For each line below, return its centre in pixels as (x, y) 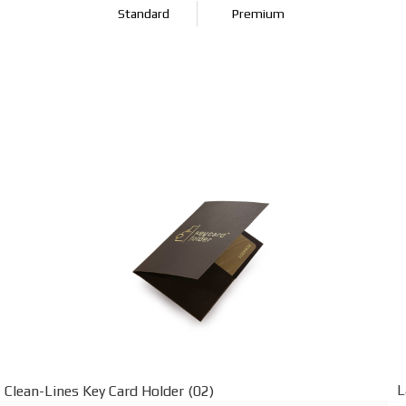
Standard (143, 13)
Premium (258, 13)
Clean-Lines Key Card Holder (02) (109, 391)
